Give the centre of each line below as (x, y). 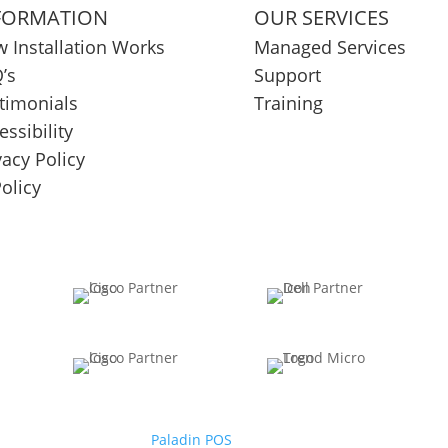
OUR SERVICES (321, 18)
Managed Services (329, 47)
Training (288, 103)
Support (287, 75)
